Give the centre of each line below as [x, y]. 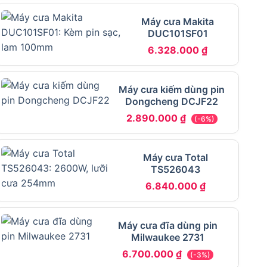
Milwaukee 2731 [168, 237]
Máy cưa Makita [178, 21]
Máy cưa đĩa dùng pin [168, 225]
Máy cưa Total [176, 157]
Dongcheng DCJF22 [172, 101]
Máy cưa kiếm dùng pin [172, 89]
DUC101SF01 [178, 33]
